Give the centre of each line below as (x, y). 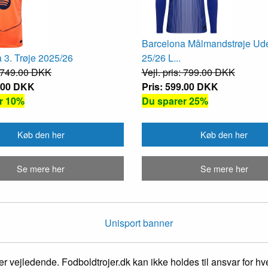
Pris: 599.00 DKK (180, 86)
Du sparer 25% (175, 100)
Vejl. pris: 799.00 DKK (188, 72)
